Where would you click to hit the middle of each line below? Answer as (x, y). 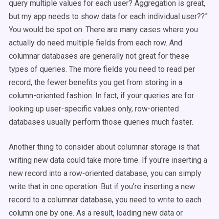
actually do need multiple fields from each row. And (96, 43)
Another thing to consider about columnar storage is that (104, 147)
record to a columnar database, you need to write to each (105, 200)
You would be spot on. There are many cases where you (103, 30)
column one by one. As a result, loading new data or (96, 213)
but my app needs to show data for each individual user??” (108, 16)
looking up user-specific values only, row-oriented (94, 109)
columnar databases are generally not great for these (99, 56)
